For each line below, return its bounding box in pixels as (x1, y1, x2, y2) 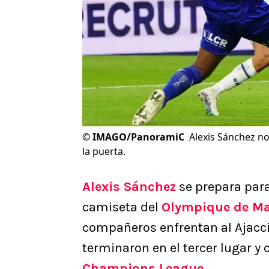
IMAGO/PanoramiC (92, 130, 184, 144)
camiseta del (82, 199, 162, 216)
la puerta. (82, 145, 125, 159)
